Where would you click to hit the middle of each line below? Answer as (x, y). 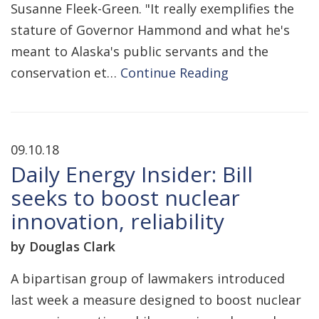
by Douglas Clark (63, 246)
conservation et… (66, 73)
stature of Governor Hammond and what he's (150, 30)
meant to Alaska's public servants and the (140, 51)
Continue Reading (174, 73)
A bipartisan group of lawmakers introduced (148, 278)
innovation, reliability (117, 221)
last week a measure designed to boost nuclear (156, 300)
